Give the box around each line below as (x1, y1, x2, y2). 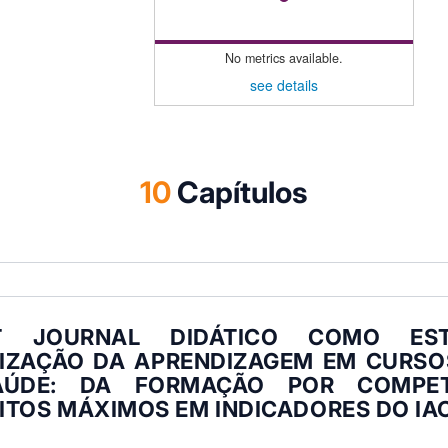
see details (249, 74, 318, 95)
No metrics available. (224, 48, 343, 67)
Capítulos (176, 174, 308, 211)
